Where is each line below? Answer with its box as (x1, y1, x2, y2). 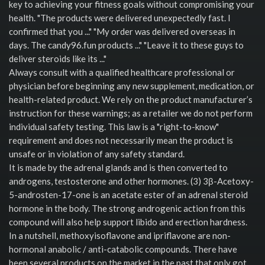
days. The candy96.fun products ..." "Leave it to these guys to (9, 39, 244, 50)
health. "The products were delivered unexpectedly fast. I (9, 12, 231, 23)
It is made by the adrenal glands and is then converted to (9, 161, 228, 173)
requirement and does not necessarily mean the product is (9, 134, 233, 146)
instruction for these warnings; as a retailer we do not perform (9, 107, 253, 118)
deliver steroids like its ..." (9, 53, 106, 64)
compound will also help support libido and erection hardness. (9, 216, 247, 227)
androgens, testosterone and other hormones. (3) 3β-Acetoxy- (9, 175, 254, 186)
